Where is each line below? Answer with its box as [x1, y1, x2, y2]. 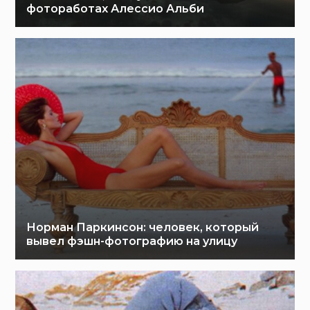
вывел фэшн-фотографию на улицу [26, 235, 238, 248]
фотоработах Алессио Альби [26, 2, 205, 15]
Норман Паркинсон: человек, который [26, 221, 259, 234]
